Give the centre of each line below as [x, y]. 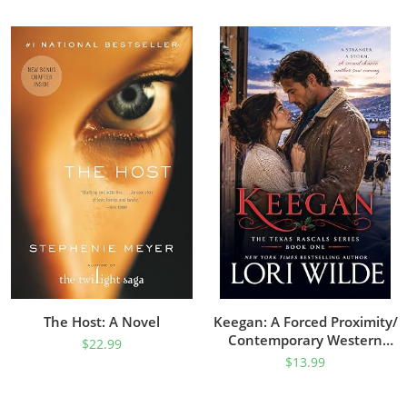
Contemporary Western [305, 340]
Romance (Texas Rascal [305, 358]
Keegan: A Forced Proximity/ [305, 322]
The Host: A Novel [102, 322]
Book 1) [305, 376]
